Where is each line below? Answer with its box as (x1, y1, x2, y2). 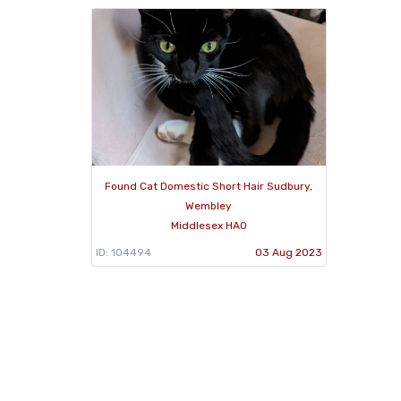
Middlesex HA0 (170, 218, 247, 232)
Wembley (185, 199, 233, 212)
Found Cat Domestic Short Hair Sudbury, (105, 179, 313, 192)
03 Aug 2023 (254, 245, 322, 259)
